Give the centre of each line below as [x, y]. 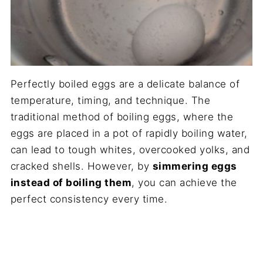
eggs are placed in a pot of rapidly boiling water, [129, 133]
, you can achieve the [184, 182]
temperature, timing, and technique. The [110, 100]
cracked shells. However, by [81, 166]
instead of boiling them [71, 182]
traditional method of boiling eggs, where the [122, 117]
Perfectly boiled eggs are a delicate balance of [125, 84]
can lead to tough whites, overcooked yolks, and [130, 149]
